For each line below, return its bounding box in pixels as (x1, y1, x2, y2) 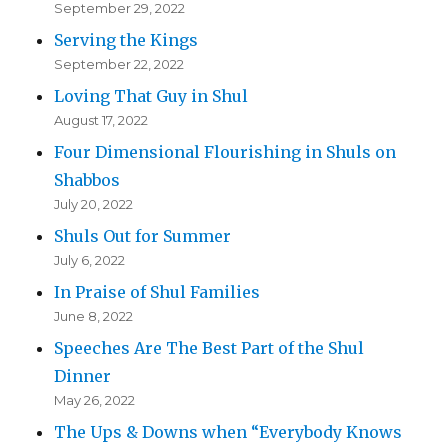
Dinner (54, 366, 112, 387)
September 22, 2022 (54, 56, 185, 73)
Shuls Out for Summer (54, 226, 232, 247)
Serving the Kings (54, 30, 199, 51)
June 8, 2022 (54, 308, 134, 325)
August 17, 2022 (54, 112, 149, 129)
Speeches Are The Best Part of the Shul (54, 338, 365, 359)
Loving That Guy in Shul (54, 86, 249, 107)
